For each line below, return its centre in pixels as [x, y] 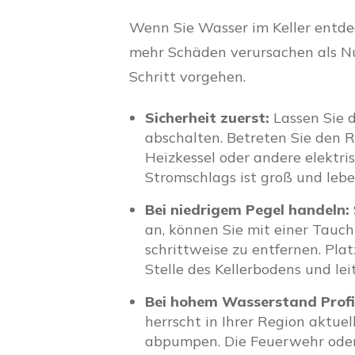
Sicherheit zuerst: [209, 118]
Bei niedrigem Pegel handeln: [247, 210]
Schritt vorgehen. [187, 76]
